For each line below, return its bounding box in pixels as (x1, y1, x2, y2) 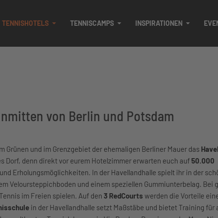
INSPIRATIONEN (135, 19, 182, 27)
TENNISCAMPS (70, 19, 114, 27)
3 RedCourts (104, 191, 143, 200)
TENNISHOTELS (2, 19, 49, 27)
